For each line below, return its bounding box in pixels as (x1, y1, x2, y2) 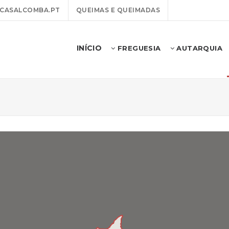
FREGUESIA (115, 44, 161, 52)
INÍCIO (76, 43, 102, 53)
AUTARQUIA (174, 44, 222, 52)
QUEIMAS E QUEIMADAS (76, 6, 160, 14)
